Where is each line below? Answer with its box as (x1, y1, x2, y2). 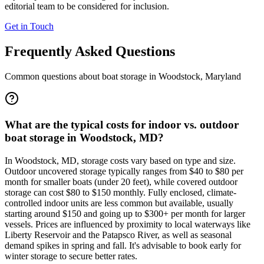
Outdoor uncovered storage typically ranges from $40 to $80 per (5, 166, 243, 176)
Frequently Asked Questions (5, 43, 175, 59)
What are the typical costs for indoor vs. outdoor (5, 118, 239, 131)
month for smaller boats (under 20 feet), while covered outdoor (5, 177, 237, 187)
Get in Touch (5, 21, 54, 31)
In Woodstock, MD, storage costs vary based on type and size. (5, 156, 236, 166)
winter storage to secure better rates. (5, 251, 137, 261)
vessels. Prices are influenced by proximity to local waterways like (5, 219, 250, 229)
